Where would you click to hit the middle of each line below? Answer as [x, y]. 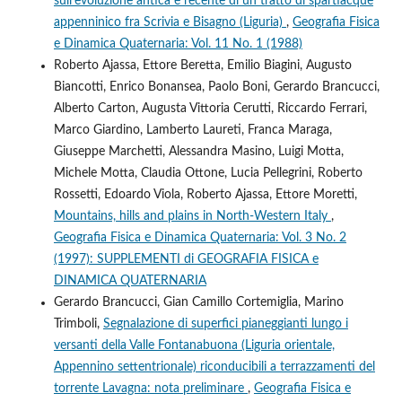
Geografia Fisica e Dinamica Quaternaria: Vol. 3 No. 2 [200, 237]
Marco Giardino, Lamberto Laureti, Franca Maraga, [192, 130]
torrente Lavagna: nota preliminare [150, 388]
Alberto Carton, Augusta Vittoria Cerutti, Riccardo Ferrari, [210, 108]
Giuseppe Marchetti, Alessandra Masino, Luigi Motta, [198, 151]
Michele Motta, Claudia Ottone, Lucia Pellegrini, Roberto [208, 173]
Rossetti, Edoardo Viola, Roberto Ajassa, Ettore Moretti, [205, 194]
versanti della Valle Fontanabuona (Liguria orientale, [194, 345]
